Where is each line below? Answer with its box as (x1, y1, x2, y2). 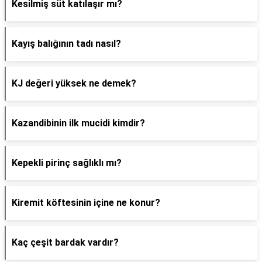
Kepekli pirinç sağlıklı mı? (12, 157, 122, 168)
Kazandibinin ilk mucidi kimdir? (12, 118, 145, 129)
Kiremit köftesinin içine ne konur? (12, 197, 160, 208)
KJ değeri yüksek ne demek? (12, 78, 136, 89)
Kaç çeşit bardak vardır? (12, 237, 119, 248)
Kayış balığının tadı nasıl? (12, 38, 121, 49)
